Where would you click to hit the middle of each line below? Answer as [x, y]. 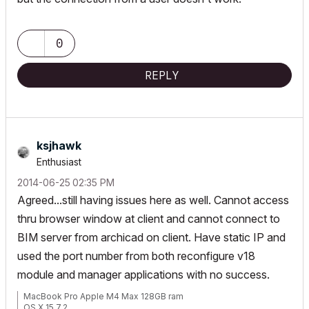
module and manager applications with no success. [143, 275]
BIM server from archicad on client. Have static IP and [151, 237]
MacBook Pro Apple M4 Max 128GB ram [103, 296]
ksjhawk [59, 146]
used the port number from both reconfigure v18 [136, 256]
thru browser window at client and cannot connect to [149, 219]
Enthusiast [59, 162]
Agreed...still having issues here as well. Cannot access [153, 200]
